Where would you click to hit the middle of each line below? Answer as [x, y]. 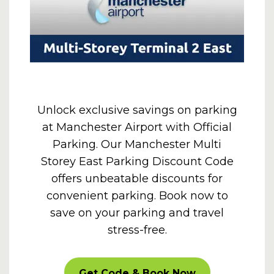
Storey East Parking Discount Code [137, 161]
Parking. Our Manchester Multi [137, 144]
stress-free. [137, 230]
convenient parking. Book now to [137, 196]
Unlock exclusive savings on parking [137, 110]
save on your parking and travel [137, 213]
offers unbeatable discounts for [137, 179]
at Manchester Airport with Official [137, 127]
